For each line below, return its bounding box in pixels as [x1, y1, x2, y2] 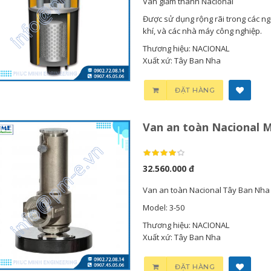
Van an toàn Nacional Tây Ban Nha [142, 184, 270, 195]
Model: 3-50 [142, 202, 184, 213]
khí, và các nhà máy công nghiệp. [142, 25, 262, 36]
